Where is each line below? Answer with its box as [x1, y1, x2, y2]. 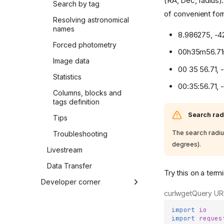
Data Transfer [47, 161, 92, 170]
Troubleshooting [53, 129, 107, 138]
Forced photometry [53, 40, 116, 49]
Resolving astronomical [53, 15, 129, 24]
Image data [53, 56, 89, 65]
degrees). [172, 140, 201, 148]
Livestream [47, 145, 82, 154]
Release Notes [47, 209, 95, 218]
